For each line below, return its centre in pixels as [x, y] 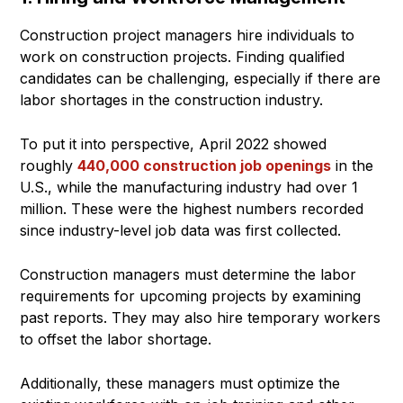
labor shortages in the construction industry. [171, 100]
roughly [49, 166]
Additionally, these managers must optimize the [180, 384]
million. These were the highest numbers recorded [192, 209]
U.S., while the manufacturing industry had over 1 [189, 188]
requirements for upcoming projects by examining [190, 296]
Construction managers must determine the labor [188, 275]
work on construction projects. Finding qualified [182, 57]
